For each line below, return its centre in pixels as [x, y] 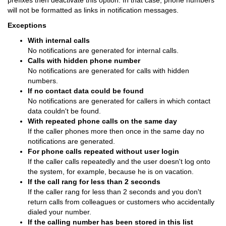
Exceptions [27, 25]
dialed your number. [60, 212]
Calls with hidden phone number [84, 61]
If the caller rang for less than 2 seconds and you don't [115, 192]
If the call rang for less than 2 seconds [94, 182]
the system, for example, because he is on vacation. [111, 172]
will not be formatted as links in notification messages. [93, 10]
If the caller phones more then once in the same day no [116, 131]
